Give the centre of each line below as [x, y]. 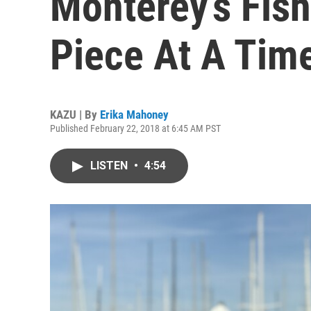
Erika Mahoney [134, 115]
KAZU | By [75, 115]
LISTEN [110, 166]
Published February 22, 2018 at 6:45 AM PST [135, 128]
